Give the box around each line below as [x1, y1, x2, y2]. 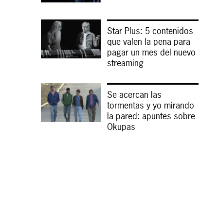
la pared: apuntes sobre [107, 109, 195, 122]
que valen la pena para [107, 35, 190, 48]
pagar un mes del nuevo [107, 46, 196, 58]
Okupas [107, 120, 135, 133]
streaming [107, 56, 144, 69]
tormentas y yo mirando [107, 99, 194, 111]
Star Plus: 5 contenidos [107, 24, 193, 37]
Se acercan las [107, 88, 162, 101]
